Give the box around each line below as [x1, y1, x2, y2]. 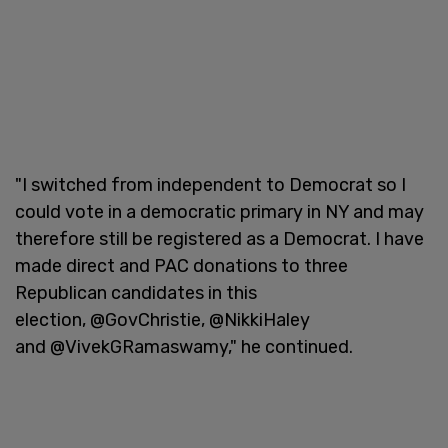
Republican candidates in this [15, 281, 257, 304]
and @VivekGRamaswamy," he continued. [15, 335, 353, 358]
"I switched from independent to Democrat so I [15, 173, 406, 196]
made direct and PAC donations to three [15, 254, 348, 277]
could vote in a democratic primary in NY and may [15, 200, 424, 223]
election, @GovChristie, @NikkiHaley [15, 308, 310, 331]
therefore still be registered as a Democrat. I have [15, 227, 424, 250]
